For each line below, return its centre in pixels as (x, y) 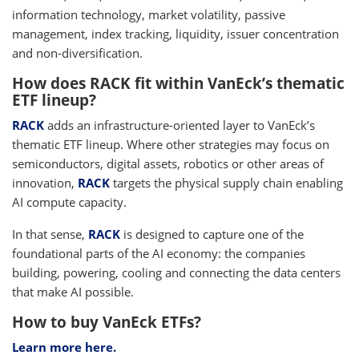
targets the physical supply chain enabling (226, 183)
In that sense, (50, 234)
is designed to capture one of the (212, 234)
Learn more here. (64, 347)
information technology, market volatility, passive (149, 15)
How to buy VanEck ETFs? (107, 323)
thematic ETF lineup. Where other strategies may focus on (171, 145)
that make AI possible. (73, 292)
